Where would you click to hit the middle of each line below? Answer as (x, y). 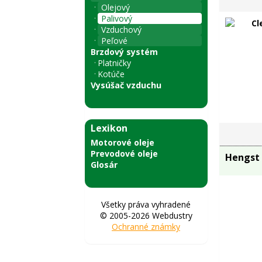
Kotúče (111, 74)
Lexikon (109, 128)
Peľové (114, 41)
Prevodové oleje (124, 154)
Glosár (104, 165)
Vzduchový (121, 30)
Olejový (115, 7)
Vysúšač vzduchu (126, 85)
